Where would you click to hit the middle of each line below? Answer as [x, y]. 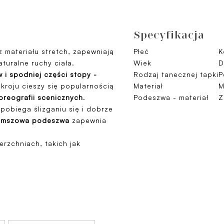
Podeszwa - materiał [171, 97]
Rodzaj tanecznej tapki [176, 74]
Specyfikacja [169, 35]
